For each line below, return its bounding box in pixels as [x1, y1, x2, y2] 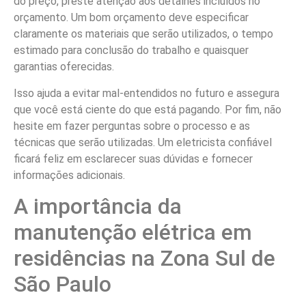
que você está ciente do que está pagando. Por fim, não [14, 102, 281, 116]
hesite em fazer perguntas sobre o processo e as [14, 119, 250, 133]
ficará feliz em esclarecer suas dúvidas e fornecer [14, 152, 253, 165]
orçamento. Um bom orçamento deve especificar [14, 11, 249, 25]
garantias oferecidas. [14, 60, 114, 74]
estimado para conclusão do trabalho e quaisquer [14, 44, 249, 57]
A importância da [14, 193, 182, 220]
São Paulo [14, 271, 111, 298]
